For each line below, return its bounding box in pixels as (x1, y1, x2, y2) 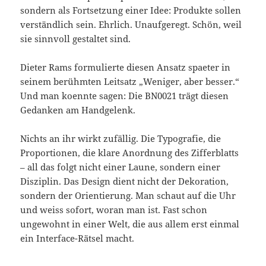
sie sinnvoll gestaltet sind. (20, 33, 131, 45)
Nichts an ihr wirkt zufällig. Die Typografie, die (20, 132, 221, 145)
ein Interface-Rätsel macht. (20, 232, 135, 245)
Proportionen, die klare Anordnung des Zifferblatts (20, 147, 239, 159)
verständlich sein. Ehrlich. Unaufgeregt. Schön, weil (20, 18, 242, 31)
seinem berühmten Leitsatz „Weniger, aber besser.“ (20, 75, 240, 88)
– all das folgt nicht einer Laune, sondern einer (20, 161, 221, 173)
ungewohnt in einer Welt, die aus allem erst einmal (20, 218, 240, 230)
